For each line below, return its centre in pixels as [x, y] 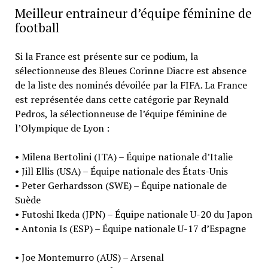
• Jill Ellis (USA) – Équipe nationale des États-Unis [121, 171]
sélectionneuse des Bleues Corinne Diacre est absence [130, 70]
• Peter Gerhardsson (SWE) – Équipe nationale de [121, 185]
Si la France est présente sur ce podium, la [106, 56]
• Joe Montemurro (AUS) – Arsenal [89, 257]
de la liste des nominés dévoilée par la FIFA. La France [131, 85]
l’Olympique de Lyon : [62, 128]
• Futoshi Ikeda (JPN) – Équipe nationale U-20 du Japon [133, 214]
